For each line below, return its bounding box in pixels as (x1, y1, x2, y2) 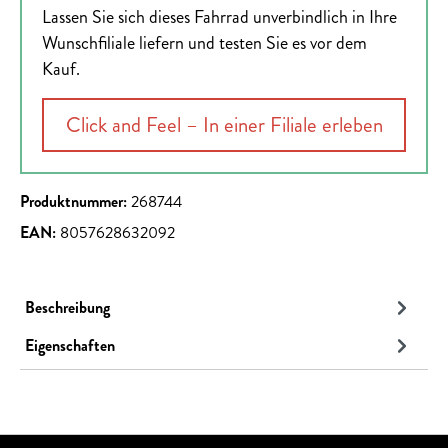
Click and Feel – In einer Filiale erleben (65, 110, 383, 141)
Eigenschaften (25, 333, 115, 357)
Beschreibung (25, 295, 110, 319)
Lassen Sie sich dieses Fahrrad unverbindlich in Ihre (42, 4, 397, 31)
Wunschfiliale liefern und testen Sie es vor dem (42, 30, 367, 57)
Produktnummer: (20, 190, 131, 214)
